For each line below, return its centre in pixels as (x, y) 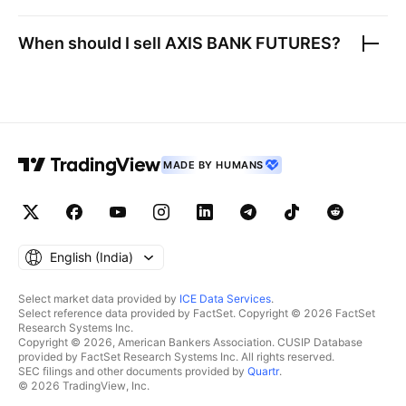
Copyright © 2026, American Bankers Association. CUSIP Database (190, 342)
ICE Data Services (225, 299)
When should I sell (92, 43)
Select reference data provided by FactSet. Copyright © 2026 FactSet (197, 313)
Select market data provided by (99, 299)
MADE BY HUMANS (213, 165)
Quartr (263, 371)
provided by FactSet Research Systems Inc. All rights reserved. (176, 357)
